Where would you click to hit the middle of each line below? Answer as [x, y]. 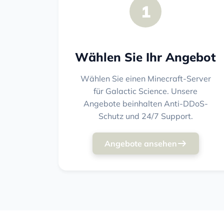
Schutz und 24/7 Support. [145, 116]
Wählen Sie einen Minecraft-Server [145, 78]
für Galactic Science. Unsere [146, 91]
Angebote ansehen [140, 143]
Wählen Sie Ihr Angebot [146, 57]
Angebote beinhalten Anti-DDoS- [145, 103]
